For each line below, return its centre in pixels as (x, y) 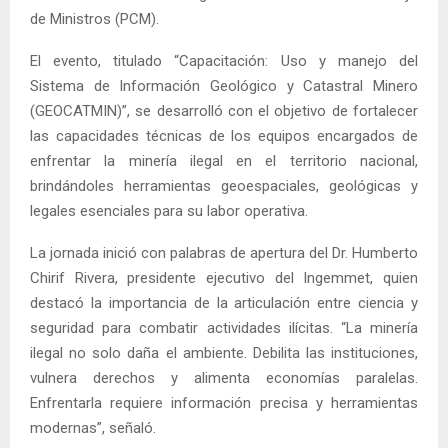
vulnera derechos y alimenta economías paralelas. (224, 377)
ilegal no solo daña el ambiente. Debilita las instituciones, (224, 352)
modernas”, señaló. (93, 427)
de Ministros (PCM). (94, 18)
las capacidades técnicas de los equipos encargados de (224, 135)
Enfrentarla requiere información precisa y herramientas (224, 402)
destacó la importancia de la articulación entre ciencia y (224, 302)
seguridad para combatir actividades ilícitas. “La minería (224, 327)
